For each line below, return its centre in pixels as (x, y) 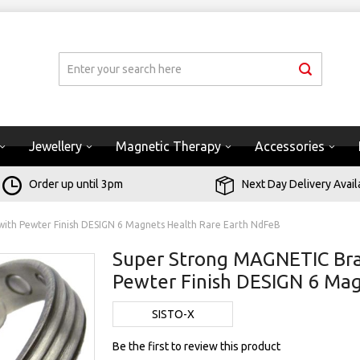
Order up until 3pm (76, 184)
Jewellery (55, 146)
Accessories (290, 146)
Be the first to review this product (197, 346)
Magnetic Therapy (168, 146)
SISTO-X (173, 314)
